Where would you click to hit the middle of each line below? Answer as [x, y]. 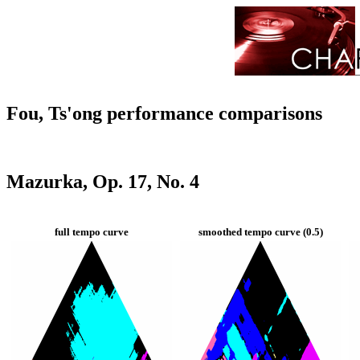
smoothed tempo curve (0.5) [260, 231]
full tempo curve [92, 231]
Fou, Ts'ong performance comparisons [164, 113]
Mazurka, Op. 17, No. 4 [103, 181]
